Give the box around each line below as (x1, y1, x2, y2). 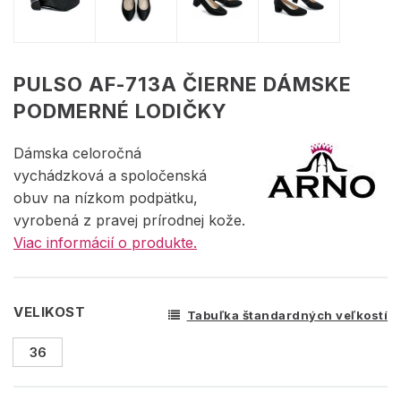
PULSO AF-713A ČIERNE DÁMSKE (13, 73, 352, 97)
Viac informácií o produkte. (13, 234, 197, 252)
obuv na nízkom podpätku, (13, 189, 198, 208)
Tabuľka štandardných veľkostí (186, 308, 388, 323)
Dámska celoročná (13, 144, 141, 163)
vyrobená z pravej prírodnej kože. (13, 211, 245, 230)
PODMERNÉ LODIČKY (13, 99, 227, 124)
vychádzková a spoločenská (13, 166, 207, 185)
